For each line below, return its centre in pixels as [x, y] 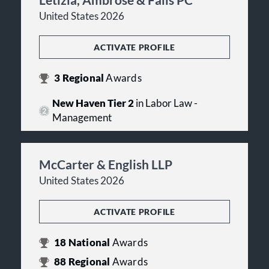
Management [82, 118]
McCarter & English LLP [106, 165]
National [89, 243]
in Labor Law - [165, 104]
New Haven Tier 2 [93, 104]
